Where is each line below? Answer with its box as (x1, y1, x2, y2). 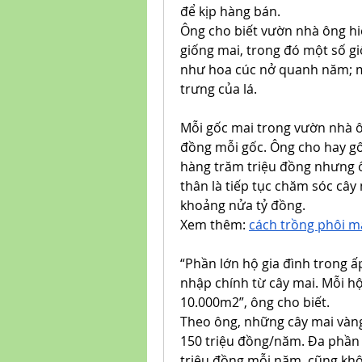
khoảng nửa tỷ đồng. (180, 196, 305, 214)
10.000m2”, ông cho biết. (180, 293, 330, 311)
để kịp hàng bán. (180, 2, 280, 20)
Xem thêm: (180, 216, 249, 234)
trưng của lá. (180, 80, 257, 98)
